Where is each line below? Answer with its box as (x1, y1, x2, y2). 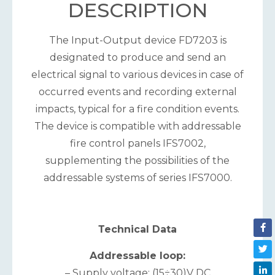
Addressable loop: (90, 249, 185, 261)
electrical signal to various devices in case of (31, 68, 244, 80)
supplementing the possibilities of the (45, 154, 230, 166)
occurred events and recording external (38, 85, 237, 98)
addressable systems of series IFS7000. (43, 171, 232, 184)
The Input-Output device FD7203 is (48, 34, 227, 46)
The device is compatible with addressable (34, 120, 241, 132)
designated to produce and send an (49, 51, 226, 63)
